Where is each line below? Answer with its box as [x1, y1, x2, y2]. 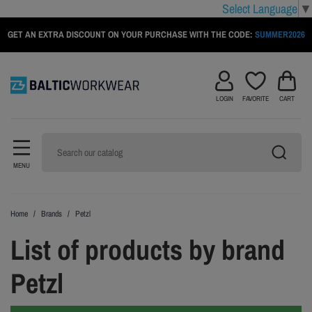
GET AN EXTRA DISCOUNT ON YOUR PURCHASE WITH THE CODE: [7, 29, 255, 40]
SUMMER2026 [254, 29, 305, 40]
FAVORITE [242, 94, 269, 103]
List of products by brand [10, 231, 285, 268]
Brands [41, 208, 62, 219]
